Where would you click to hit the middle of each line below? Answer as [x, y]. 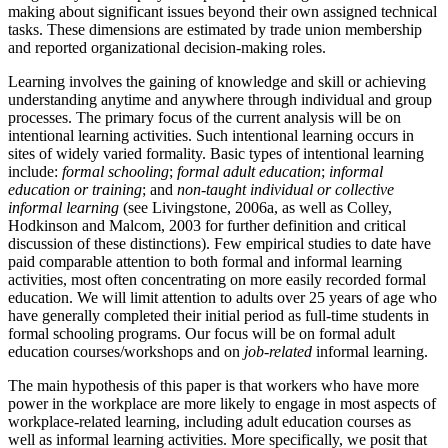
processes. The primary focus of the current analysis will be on [204, 117]
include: [35, 171]
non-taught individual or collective [285, 189]
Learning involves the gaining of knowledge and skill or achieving [217, 81]
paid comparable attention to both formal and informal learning [205, 261]
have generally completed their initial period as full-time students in [218, 315]
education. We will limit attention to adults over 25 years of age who [222, 297]
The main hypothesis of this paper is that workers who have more [213, 385]
